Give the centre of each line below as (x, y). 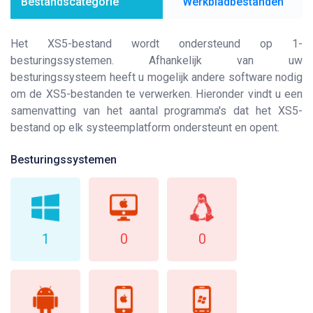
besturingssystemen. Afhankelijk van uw (156, 60)
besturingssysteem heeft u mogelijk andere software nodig (156, 77)
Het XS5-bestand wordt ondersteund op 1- (156, 44)
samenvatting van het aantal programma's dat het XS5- (156, 111)
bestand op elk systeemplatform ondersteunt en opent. (145, 128)
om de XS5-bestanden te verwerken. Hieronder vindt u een (156, 94)
